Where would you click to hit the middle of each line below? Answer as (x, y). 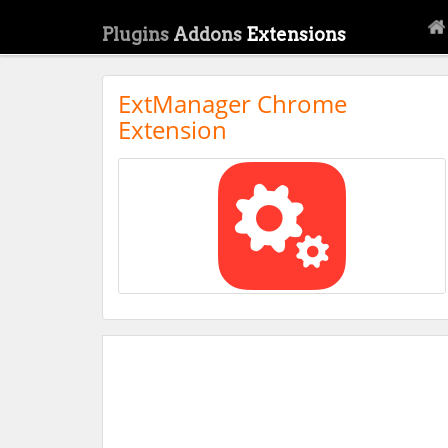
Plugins (137, 34)
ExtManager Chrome (232, 104)
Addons (209, 34)
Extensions (296, 34)
